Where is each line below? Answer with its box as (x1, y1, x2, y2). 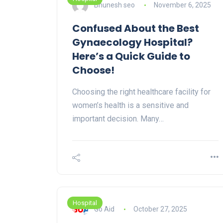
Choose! (72, 63, 114, 78)
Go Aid (94, 205, 114, 213)
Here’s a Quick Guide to (72, 49, 190, 64)
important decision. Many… (72, 114, 164, 124)
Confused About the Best (72, 21, 199, 36)
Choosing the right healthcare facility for (72, 87, 211, 97)
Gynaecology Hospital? (72, 35, 193, 50)
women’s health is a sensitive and (72, 101, 189, 111)
